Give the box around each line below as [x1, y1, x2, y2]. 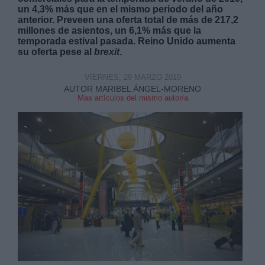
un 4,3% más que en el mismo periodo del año [18, 4, 224, 14]
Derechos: [15, 75, 60, 83]
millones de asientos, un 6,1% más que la [18, 25, 202, 35]
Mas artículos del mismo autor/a [77, 93, 188, 102]
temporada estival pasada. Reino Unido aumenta [18, 36, 236, 46]
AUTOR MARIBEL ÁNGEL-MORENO [64, 84, 201, 93]
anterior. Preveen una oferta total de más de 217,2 [18, 15, 239, 25]
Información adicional [15, 123, 102, 131]
